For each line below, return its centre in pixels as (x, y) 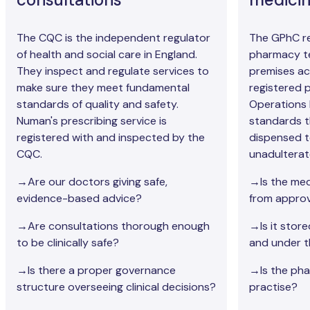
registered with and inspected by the (111, 138)
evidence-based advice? (79, 199)
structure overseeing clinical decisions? (116, 287)
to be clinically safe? (68, 243)
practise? (273, 287)
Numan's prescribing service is (92, 121)
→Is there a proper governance (96, 271)
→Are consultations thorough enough (113, 226)
